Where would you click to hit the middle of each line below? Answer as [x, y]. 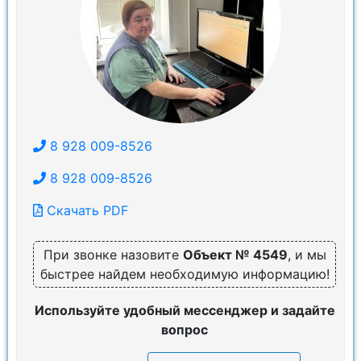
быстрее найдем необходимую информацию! [185, 274]
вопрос [185, 330]
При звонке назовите [113, 255]
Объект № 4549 [235, 255]
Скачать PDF [85, 210]
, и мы [307, 255]
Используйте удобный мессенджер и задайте [185, 310]
